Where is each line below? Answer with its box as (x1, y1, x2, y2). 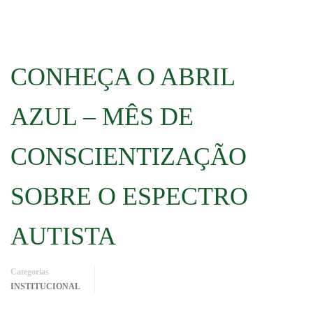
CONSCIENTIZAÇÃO (10, 143, 247, 170)
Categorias (10, 267, 49, 277)
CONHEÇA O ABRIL (10, 63, 235, 91)
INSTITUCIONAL (10, 282, 80, 291)
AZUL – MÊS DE (10, 103, 194, 131)
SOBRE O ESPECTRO (10, 182, 248, 210)
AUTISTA (10, 222, 116, 250)
